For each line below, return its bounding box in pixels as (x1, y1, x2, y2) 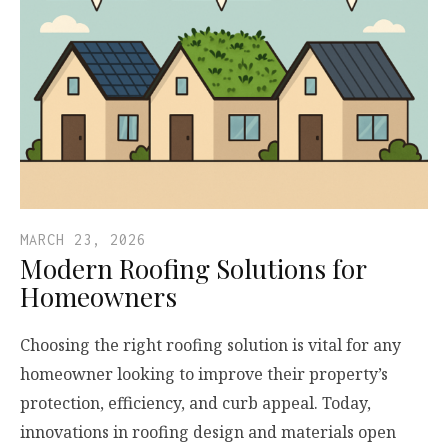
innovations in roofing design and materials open (20, 420, 396, 443)
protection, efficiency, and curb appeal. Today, (20, 391, 371, 414)
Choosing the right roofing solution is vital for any (20, 333, 401, 356)
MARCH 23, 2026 (20, 230, 146, 248)
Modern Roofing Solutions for (20, 250, 366, 286)
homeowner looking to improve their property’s (20, 362, 388, 385)
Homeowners (20, 278, 177, 314)
